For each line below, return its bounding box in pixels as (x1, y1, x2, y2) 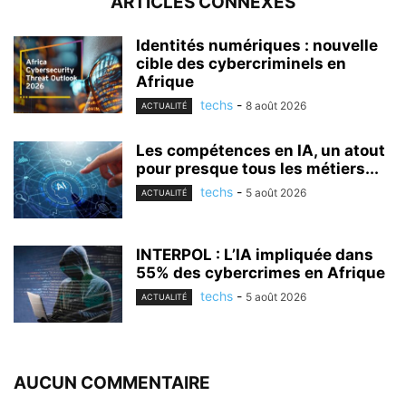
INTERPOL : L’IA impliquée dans (136, 245, 373, 264)
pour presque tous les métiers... (136, 159, 379, 178)
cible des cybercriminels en (136, 53, 346, 72)
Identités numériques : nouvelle (136, 35, 378, 54)
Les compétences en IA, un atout (136, 140, 385, 159)
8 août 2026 (246, 98, 306, 112)
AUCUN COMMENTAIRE (14, 372, 210, 393)
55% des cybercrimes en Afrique (136, 263, 385, 282)
